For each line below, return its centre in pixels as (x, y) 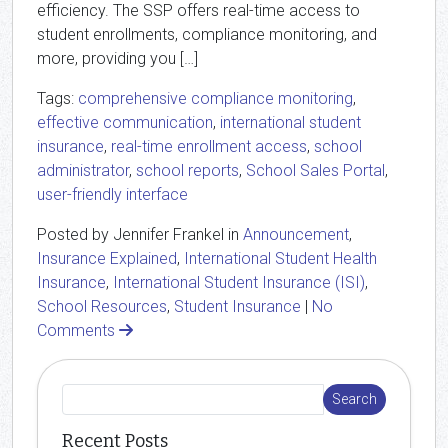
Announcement (296, 234)
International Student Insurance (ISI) (239, 282)
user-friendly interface (112, 194)
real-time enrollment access (209, 146)
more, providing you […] (117, 58)
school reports (187, 170)
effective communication (125, 122)
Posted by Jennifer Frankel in (140, 234)
